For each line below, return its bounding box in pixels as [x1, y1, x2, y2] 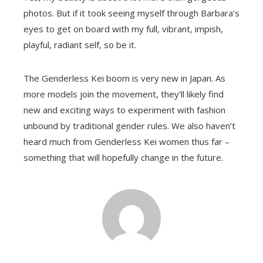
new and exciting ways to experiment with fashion [23, 104, 225, 116]
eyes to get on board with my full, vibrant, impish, [23, 23, 223, 35]
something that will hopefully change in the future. [23, 151, 223, 163]
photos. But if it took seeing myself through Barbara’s [23, 7, 240, 19]
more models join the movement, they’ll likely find [23, 88, 224, 100]
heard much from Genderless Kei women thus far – [23, 136, 230, 147]
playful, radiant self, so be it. [23, 39, 136, 50]
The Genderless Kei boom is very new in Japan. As [23, 72, 225, 84]
